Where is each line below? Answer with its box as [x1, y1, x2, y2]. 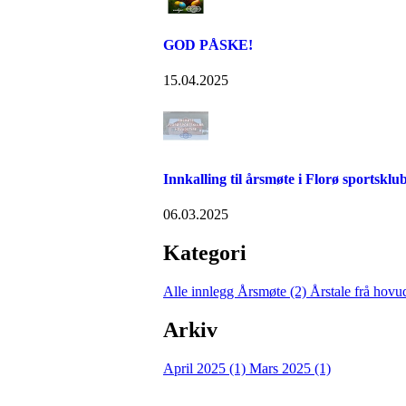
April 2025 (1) [163, 361, 249, 377]
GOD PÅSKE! [163, 36, 253, 53]
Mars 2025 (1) [249, 361, 331, 377]
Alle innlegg [163, 284, 237, 300]
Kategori [163, 241, 246, 266]
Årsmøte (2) [237, 284, 310, 300]
